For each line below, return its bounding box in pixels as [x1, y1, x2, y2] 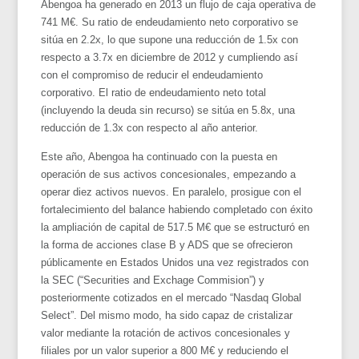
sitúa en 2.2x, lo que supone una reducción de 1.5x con [41, 33, 299, 46]
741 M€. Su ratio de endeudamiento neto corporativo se [41, 15, 299, 28]
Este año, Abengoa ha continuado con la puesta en [41, 150, 278, 163]
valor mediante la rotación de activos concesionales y [41, 326, 291, 339]
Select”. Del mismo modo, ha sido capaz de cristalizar [41, 309, 293, 321]
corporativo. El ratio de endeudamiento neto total [41, 86, 267, 99]
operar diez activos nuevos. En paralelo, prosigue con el [41, 185, 302, 198]
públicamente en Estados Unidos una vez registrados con [41, 256, 309, 268]
